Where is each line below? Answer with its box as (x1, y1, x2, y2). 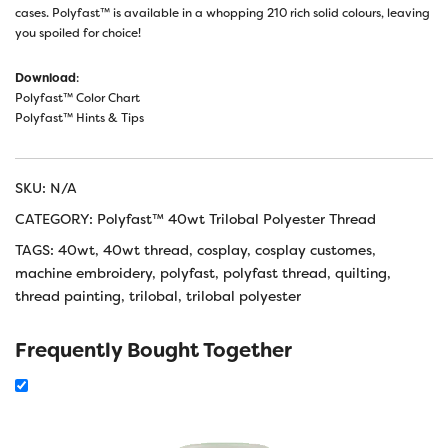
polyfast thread (223, 263, 327, 282)
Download (15, 69, 76, 86)
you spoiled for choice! (15, 24, 141, 41)
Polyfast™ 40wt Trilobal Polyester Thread (97, 209, 376, 228)
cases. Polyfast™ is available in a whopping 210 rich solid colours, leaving (15, 4, 430, 21)
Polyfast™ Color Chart (15, 89, 140, 106)
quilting (335, 263, 387, 282)
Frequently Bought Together (15, 336, 292, 363)
